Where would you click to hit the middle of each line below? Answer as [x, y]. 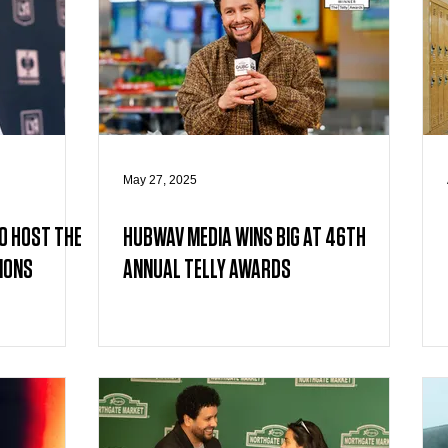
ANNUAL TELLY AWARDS [207, 270]
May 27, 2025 [160, 180]
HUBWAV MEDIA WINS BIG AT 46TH [244, 238]
